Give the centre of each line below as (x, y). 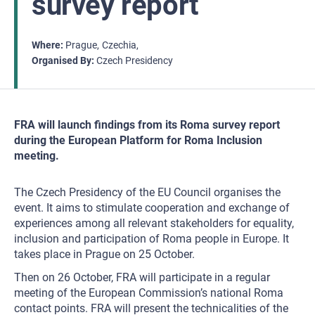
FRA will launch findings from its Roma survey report (147, 125)
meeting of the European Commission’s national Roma (149, 293)
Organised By (62, 60)
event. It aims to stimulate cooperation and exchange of (152, 208)
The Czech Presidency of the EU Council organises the (147, 192)
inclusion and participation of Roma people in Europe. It (152, 239)
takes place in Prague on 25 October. (104, 254)
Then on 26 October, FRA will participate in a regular (142, 277)
